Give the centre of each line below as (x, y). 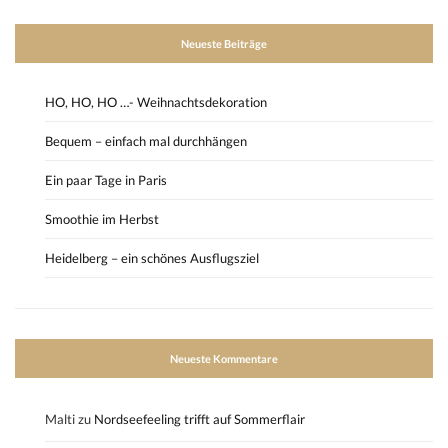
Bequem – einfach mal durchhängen (146, 141)
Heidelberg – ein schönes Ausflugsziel (152, 258)
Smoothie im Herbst (102, 219)
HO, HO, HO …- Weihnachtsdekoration (156, 102)
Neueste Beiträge (224, 44)
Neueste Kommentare (224, 359)
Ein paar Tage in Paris (106, 180)
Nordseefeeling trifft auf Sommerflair (199, 419)
